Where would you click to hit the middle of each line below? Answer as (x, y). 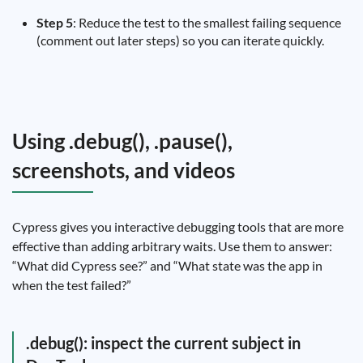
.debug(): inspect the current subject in (163, 343)
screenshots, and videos (124, 170)
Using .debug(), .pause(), (122, 141)
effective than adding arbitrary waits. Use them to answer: (172, 246)
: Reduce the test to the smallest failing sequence (207, 22)
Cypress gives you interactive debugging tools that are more (178, 226)
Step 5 (55, 22)
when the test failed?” (72, 285)
